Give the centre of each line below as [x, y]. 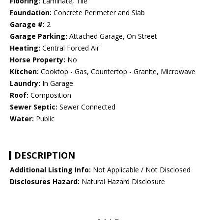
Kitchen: [24, 72]
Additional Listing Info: [50, 170]
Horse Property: [38, 60]
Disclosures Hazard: [45, 182]
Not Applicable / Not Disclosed [141, 170]
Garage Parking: [39, 36]
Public [44, 119]
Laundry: [25, 83]
